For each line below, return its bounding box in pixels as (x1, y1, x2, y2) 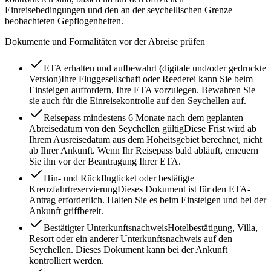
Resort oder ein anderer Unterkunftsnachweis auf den (29, 233, 232, 244)
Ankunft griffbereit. (29, 205, 103, 216)
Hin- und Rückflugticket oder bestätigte (44, 172, 194, 183)
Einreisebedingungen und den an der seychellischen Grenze (5, 4, 232, 15)
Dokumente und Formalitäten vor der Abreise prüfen (5, 36, 205, 47)
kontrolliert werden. (29, 255, 104, 266)
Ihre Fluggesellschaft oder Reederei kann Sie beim (61, 73, 253, 84)
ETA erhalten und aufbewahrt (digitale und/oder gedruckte (44, 62, 266, 73)
